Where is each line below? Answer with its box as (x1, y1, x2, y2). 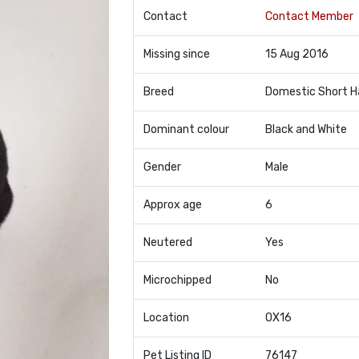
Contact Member (264, 10, 353, 23)
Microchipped (143, 273, 212, 287)
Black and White (264, 123, 347, 136)
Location (143, 311, 189, 325)
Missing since (143, 47, 210, 61)
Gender (143, 160, 181, 174)
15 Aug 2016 (264, 47, 329, 61)
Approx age (143, 198, 202, 212)
